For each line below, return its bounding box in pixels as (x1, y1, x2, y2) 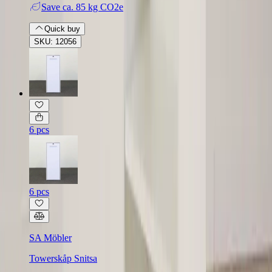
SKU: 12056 (34, 36, 76, 46)
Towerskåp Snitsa (29, 253, 97, 263)
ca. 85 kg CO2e (63, 1, 123, 12)
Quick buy (44, 24, 80, 33)
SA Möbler (29, 232, 72, 243)
